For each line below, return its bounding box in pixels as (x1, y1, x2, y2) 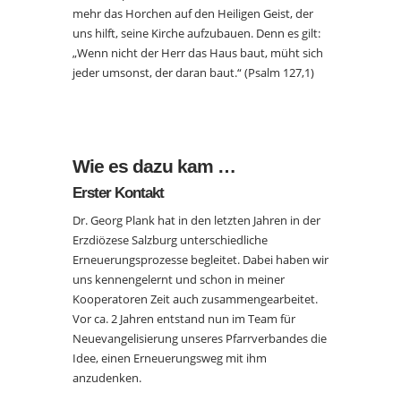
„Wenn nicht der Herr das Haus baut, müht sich (72, 45, 323, 61)
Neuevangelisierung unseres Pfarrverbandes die (72, 330, 327, 346)
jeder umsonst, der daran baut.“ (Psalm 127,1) (72, 64, 314, 81)
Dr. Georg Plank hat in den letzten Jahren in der (72, 212, 320, 228)
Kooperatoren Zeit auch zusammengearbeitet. (72, 291, 318, 307)
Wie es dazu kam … (72, 156, 235, 176)
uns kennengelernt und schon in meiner (72, 271, 285, 287)
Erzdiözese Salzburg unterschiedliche (72, 232, 268, 248)
